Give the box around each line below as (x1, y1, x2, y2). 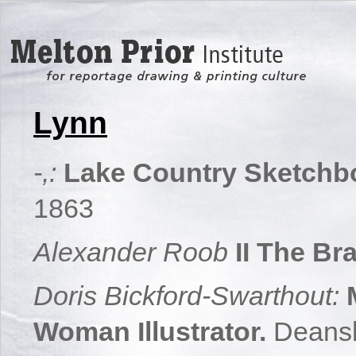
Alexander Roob (33, 237, 228, 267)
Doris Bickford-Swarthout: (33, 281, 339, 311)
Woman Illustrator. (33, 316, 266, 346)
